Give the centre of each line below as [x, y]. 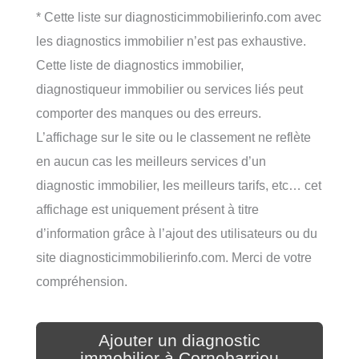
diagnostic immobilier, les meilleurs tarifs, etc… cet [179, 186]
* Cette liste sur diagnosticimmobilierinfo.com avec [179, 17]
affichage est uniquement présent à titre [147, 210]
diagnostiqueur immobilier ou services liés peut [169, 89]
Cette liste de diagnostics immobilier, [140, 65]
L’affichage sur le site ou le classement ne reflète [173, 137]
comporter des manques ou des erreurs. [149, 113]
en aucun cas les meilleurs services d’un [151, 161]
